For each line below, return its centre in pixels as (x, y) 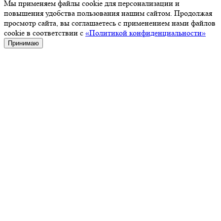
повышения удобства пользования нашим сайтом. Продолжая (108, 13)
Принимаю (23, 43)
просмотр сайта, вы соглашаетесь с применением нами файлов (110, 23)
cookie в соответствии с (45, 33)
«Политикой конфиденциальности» (146, 33)
